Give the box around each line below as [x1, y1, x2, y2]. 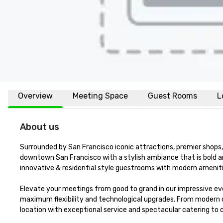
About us [20, 121, 59, 132]
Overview [18, 91, 53, 101]
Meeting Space [73, 91, 128, 101]
